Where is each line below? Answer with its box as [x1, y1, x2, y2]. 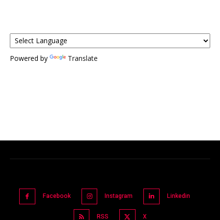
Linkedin [166, 191, 190, 200]
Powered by [10, 53, 50, 63]
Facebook [42, 191, 71, 200]
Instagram [105, 191, 133, 200]
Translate [68, 53, 98, 63]
